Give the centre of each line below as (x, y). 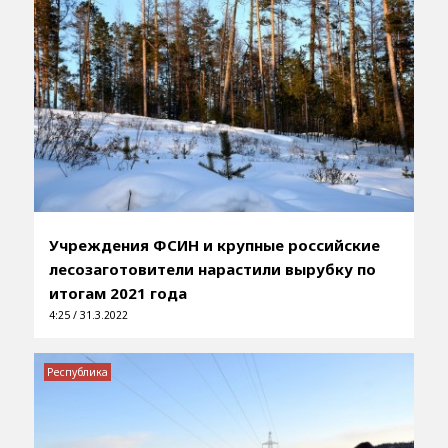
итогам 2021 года (117, 293)
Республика (77, 372)
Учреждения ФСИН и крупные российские (214, 245)
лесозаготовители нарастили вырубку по (212, 269)
